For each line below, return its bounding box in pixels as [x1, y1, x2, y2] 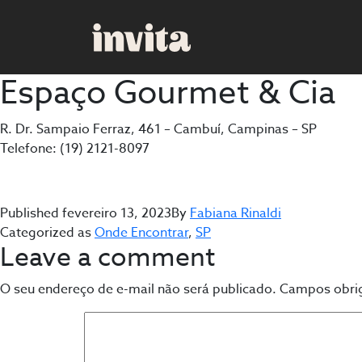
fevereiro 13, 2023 [62, 204, 171, 223]
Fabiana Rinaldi [190, 204, 281, 223]
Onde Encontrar [95, 223, 188, 242]
